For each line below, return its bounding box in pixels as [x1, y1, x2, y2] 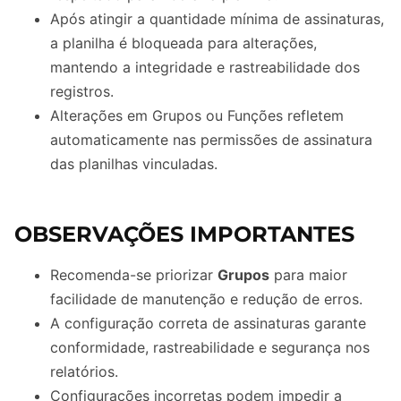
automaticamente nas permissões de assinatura [50, 130, 372, 149]
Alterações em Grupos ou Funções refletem [50, 106, 344, 124]
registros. [50, 81, 114, 100]
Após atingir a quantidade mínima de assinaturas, [50, 9, 384, 28]
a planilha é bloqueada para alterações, [50, 33, 317, 52]
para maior [269, 265, 347, 284]
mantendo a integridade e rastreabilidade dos [50, 57, 360, 76]
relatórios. [50, 362, 118, 380]
